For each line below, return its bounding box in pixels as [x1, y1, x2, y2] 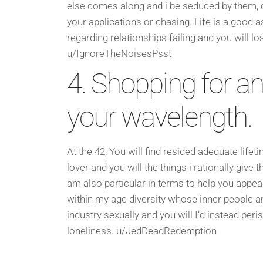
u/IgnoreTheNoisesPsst [67, 47, 171, 59]
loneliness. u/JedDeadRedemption [67, 224, 217, 237]
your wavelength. [67, 100, 252, 134]
